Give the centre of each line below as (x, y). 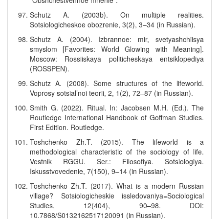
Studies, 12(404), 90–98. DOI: (117, 205)
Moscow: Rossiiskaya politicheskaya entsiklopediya (117, 59)
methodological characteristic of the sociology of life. (117, 152)
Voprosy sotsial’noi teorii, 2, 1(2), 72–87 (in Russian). (111, 93)
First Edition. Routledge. (67, 127)
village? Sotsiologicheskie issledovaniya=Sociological (117, 196)
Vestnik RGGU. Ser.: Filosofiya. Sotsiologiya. (117, 161)
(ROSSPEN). (50, 68)
